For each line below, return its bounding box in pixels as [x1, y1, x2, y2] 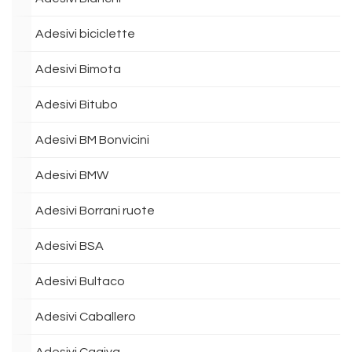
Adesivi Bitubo [35, 98, 118, 111]
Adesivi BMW [35, 169, 108, 181]
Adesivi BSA [35, 240, 104, 252]
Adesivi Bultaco [35, 275, 125, 288]
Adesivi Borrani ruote [35, 204, 155, 217]
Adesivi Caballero [35, 310, 136, 323]
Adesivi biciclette [35, 27, 135, 40]
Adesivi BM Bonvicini [35, 134, 149, 146]
